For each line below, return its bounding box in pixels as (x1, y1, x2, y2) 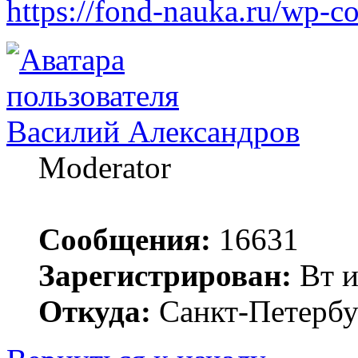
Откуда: (38, 293, 151, 328)
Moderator (38, 149, 171, 185)
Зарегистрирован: (38, 257, 292, 292)
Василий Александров (6, 113, 300, 149)
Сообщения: (38, 221, 211, 257)
